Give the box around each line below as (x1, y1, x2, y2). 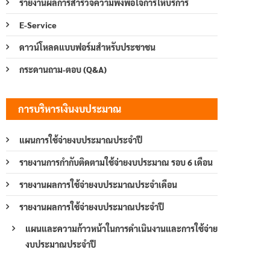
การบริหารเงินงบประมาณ (18, 102, 121, 115)
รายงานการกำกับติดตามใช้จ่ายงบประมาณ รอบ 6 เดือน (19, 156, 213, 168)
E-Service (19, 19, 57, 30)
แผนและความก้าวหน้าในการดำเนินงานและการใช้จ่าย (25, 222, 218, 234)
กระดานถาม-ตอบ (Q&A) (19, 63, 107, 75)
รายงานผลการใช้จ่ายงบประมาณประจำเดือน (19, 178, 177, 190)
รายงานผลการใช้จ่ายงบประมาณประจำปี (19, 201, 164, 212)
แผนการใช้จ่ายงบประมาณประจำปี (19, 134, 142, 145)
